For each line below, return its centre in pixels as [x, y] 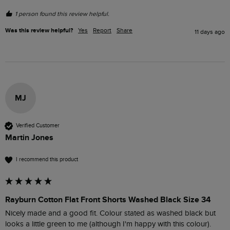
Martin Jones [29, 137]
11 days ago [210, 32]
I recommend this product [47, 160]
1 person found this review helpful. [62, 14]
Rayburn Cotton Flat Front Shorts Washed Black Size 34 [108, 199]
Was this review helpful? [39, 30]
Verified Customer [38, 126]
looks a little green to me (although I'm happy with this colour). [108, 224]
